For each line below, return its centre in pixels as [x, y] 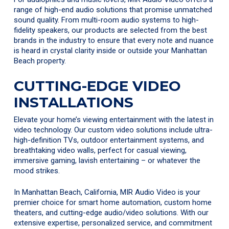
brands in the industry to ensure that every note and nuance [114, 41]
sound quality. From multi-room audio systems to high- [107, 20]
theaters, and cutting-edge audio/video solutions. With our [111, 213]
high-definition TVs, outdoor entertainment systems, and [109, 140]
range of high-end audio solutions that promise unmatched [113, 10]
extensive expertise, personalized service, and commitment [113, 223]
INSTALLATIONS [74, 102]
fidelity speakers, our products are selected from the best [111, 30]
